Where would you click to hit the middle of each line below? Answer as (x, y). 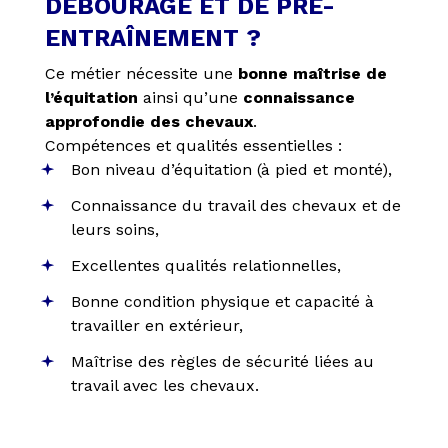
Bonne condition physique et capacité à (222, 302)
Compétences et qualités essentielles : (193, 146)
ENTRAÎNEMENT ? (152, 38)
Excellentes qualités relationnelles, (205, 266)
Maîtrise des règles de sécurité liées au (222, 362)
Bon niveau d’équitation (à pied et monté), (231, 170)
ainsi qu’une (187, 98)
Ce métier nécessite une (141, 74)
